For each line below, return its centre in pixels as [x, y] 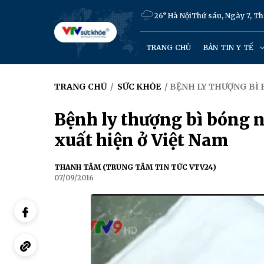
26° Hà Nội [172, 16]
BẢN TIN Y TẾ [229, 47]
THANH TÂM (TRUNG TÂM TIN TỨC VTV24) [135, 167]
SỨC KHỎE [139, 87]
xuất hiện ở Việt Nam [141, 140]
